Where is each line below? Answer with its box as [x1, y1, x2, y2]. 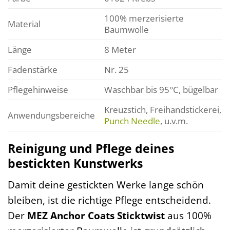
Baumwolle [104, 23, 149, 35]
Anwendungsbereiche [8, 109, 95, 121]
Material [8, 17, 41, 30]
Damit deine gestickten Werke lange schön [8, 177, 204, 191]
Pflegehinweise [8, 83, 68, 95]
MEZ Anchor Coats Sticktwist [27, 208, 165, 222]
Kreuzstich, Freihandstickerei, [104, 103, 221, 116]
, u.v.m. [160, 114, 188, 127]
